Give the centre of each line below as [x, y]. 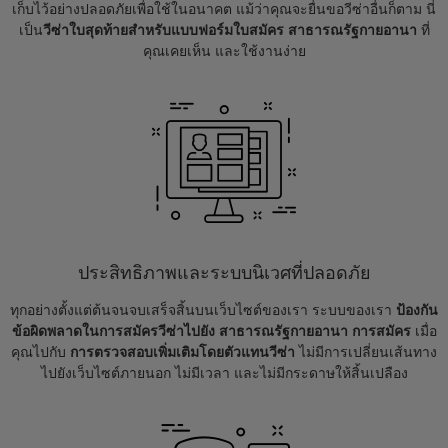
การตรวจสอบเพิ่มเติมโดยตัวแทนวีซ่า [182, 352]
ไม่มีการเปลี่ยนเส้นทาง [366, 352]
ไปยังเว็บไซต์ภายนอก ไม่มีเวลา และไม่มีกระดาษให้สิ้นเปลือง [224, 373]
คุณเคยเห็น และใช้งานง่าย [224, 51]
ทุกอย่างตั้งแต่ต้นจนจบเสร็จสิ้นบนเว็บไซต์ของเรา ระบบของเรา [203, 310]
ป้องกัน [417, 310]
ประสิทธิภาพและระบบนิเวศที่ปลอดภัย [224, 273]
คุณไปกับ [40, 352]
